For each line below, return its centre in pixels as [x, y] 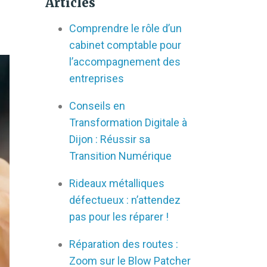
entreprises [97, 78]
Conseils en [97, 106]
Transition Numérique [120, 156]
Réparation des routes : [124, 244]
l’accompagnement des [125, 62]
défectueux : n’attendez [125, 200]
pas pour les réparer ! [119, 217]
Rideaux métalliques [117, 183]
